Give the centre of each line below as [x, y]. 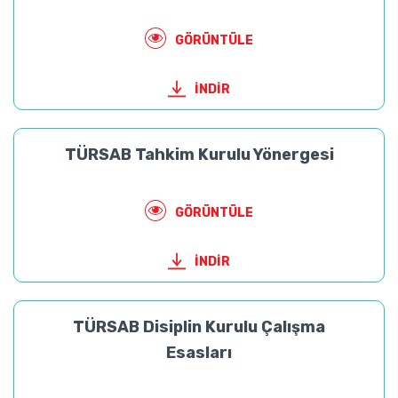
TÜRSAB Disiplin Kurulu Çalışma [199, 327]
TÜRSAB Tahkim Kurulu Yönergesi [199, 155]
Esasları [199, 353]
